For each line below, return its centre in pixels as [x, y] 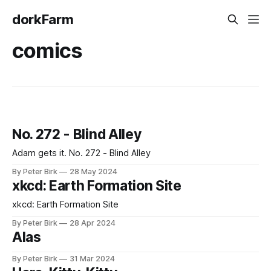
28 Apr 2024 [93, 223]
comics [47, 50]
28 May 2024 [93, 172]
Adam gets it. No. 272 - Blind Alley [110, 153]
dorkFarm [43, 19]
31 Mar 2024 [92, 259]
